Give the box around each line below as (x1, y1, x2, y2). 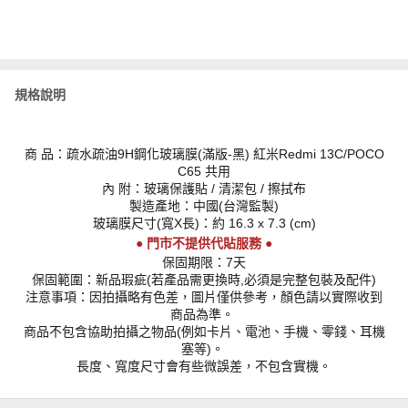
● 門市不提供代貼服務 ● (136, 236, 272, 251)
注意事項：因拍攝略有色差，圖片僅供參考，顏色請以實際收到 (25, 290, 382, 305)
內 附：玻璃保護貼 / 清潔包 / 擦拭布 (102, 181, 306, 197)
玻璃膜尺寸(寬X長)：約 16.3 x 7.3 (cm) (92, 216, 316, 231)
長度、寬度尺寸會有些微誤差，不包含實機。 (76, 359, 331, 374)
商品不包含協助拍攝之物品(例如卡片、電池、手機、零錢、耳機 (23, 324, 385, 340)
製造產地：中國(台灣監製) (129, 199, 279, 214)
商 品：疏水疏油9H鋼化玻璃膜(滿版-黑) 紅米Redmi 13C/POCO (24, 147, 384, 162)
